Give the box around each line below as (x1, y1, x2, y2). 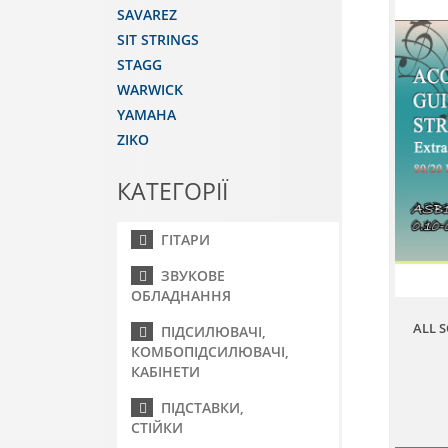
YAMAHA (117, 105, 176, 124)
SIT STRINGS (117, 30, 199, 49)
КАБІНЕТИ (131, 362, 200, 381)
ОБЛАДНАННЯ (131, 286, 231, 305)
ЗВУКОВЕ (153, 266, 225, 285)
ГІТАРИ (153, 230, 210, 249)
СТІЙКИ (131, 418, 183, 437)
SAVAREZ (117, 5, 177, 24)
